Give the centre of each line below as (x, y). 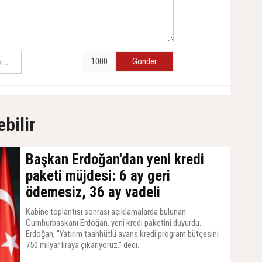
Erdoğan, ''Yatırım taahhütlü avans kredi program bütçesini (122, 234)
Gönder (144, 61)
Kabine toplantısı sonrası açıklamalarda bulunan (106, 211)
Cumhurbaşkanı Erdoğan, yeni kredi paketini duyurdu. (113, 223)
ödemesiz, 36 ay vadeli (93, 192)
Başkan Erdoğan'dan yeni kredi (115, 159)
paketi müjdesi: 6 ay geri (98, 175)
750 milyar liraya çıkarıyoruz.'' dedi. (82, 245)
